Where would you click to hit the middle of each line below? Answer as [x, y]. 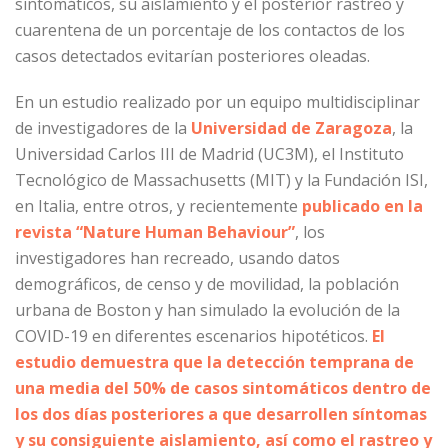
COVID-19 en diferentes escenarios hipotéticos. [193, 336]
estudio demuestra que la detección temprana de [214, 362]
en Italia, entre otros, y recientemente [158, 206]
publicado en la [362, 206]
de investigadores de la [103, 128]
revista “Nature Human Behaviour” [155, 232]
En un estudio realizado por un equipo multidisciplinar [217, 102]
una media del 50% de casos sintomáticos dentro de [223, 388]
